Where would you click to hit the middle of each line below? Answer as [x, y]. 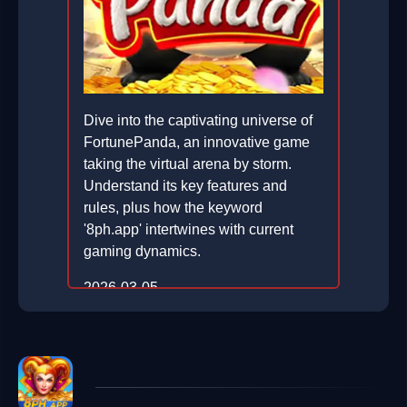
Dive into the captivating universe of [198, 121]
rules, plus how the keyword [173, 208]
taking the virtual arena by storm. [188, 164]
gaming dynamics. [142, 252]
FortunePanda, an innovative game [197, 143]
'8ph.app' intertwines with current [189, 230]
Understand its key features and [185, 186]
